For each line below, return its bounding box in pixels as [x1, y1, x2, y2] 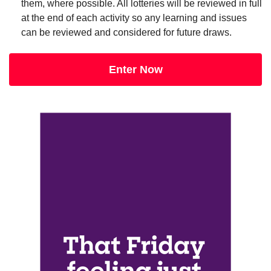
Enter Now [108, 64, 163, 76]
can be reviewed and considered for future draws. [21, 27, 232, 38]
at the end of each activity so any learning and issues [21, 13, 247, 23]
